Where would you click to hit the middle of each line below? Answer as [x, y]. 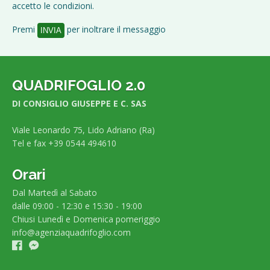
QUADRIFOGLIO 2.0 [79, 86]
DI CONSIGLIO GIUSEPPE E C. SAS [79, 104]
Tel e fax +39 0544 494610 [64, 143]
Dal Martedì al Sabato [55, 193]
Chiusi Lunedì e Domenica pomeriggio [86, 219]
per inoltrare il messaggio [115, 30]
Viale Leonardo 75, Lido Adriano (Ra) [83, 130]
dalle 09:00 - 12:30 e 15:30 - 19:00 [77, 206]
